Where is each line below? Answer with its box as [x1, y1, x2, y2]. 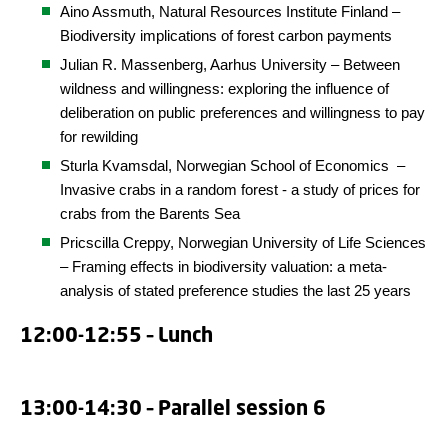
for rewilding [60, 128, 138, 145]
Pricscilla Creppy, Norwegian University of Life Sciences [60, 234, 426, 251]
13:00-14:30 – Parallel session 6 [20, 395, 326, 420]
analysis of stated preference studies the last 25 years [60, 282, 411, 299]
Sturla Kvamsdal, [60, 157, 176, 174]
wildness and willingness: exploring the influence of [60, 80, 389, 97]
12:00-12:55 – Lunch [20, 322, 213, 347]
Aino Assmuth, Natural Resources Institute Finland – [60, 3, 400, 20]
